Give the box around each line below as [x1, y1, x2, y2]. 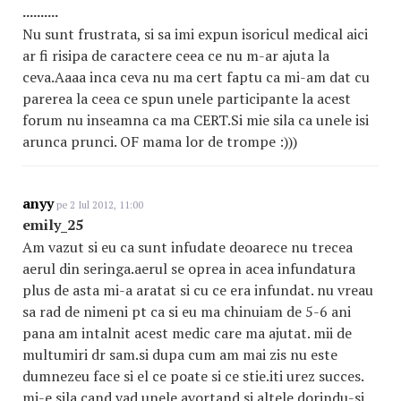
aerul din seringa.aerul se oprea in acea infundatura [22, 259, 355, 278]
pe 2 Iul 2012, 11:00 [54, 199, 143, 211]
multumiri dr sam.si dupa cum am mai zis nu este [22, 345, 337, 364]
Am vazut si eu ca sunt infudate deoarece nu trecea [22, 237, 353, 257]
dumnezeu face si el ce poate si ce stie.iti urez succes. [22, 366, 363, 386]
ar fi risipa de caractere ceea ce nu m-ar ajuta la [22, 46, 329, 65]
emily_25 [22, 215, 83, 235]
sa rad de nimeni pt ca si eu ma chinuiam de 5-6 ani [22, 302, 351, 321]
